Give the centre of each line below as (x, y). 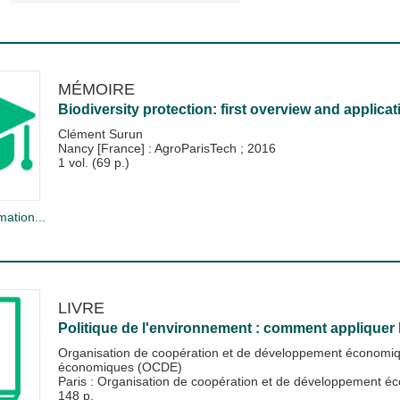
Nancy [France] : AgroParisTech (149, 148)
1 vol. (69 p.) (93, 162)
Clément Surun (100, 133)
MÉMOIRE (96, 88)
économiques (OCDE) (120, 367)
